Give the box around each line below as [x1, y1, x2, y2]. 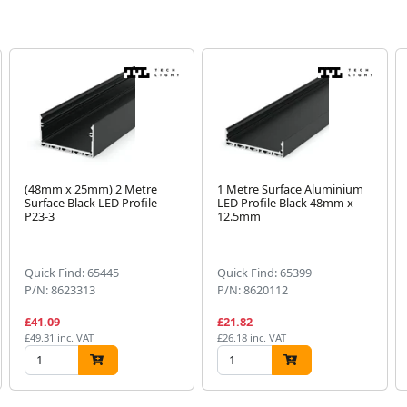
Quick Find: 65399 [217, 263, 313, 281]
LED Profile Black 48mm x [217, 194, 354, 211]
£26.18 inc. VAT [217, 330, 287, 344]
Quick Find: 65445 [24, 263, 119, 281]
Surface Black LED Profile [24, 194, 157, 211]
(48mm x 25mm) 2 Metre [24, 180, 157, 197]
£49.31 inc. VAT [24, 330, 94, 344]
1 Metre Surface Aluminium [217, 180, 364, 197]
